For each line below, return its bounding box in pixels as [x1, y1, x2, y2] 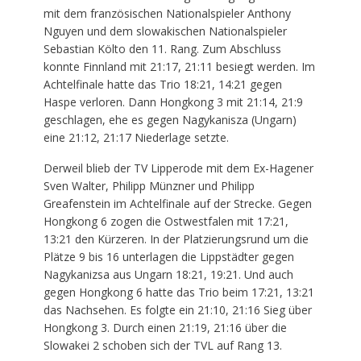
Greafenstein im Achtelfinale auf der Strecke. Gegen [43, 195, 312, 211]
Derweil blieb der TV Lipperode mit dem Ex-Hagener [43, 160, 313, 176]
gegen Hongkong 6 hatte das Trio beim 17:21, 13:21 [43, 284, 314, 300]
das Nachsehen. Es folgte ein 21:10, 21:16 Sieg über [43, 301, 312, 317]
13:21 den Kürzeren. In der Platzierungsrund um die [43, 230, 309, 247]
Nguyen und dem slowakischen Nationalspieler [43, 23, 287, 39]
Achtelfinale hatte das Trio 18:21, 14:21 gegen [43, 76, 282, 92]
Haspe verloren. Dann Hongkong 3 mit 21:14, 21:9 [43, 93, 303, 110]
